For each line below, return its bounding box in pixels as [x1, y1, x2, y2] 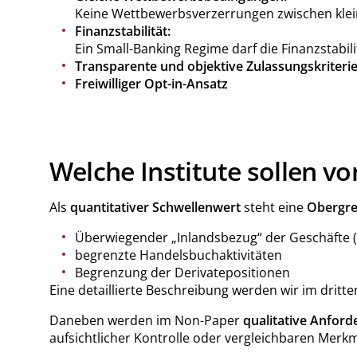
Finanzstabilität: [74, 22, 171, 41]
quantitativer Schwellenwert [69, 198, 241, 217]
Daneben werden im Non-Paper [49, 312, 243, 330]
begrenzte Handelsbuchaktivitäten [74, 246, 282, 265]
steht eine [240, 198, 307, 217]
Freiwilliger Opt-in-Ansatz [74, 75, 228, 93]
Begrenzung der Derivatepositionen [74, 264, 290, 282]
